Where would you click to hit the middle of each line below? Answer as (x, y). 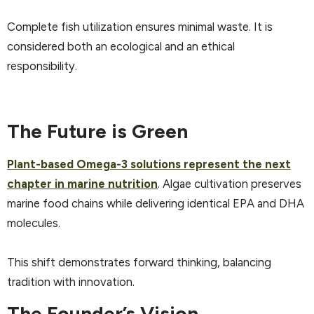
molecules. (34, 223)
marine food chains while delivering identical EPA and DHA (156, 204)
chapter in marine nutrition (82, 184)
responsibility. (42, 66)
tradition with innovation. (71, 282)
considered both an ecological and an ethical (121, 47)
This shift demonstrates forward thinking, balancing (139, 262)
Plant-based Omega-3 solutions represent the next (149, 164)
